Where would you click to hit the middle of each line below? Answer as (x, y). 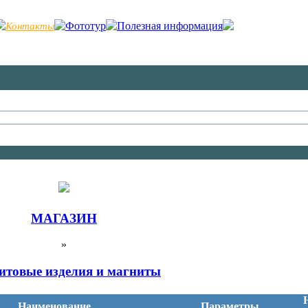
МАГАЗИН (64, 218)
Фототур (86, 26)
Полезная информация (170, 26)
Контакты (30, 26)
